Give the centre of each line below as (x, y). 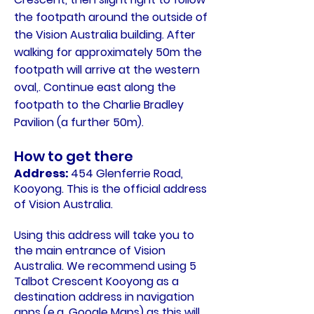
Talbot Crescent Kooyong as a (96, 281)
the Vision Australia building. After (105, 35)
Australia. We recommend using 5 (105, 266)
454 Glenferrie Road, (127, 173)
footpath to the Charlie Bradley (99, 105)
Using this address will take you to (104, 235)
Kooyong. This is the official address (110, 189)
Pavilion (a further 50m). (79, 122)
